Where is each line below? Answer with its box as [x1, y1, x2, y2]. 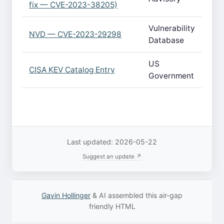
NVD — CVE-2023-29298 [29, 29, 121, 39]
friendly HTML [88, 202, 135, 210]
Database [148, 35, 184, 45]
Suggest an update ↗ [82, 153, 141, 160]
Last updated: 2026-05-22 [67, 137, 157, 146]
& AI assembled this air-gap [90, 191, 182, 199]
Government [148, 71, 194, 80]
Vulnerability [148, 23, 195, 33]
